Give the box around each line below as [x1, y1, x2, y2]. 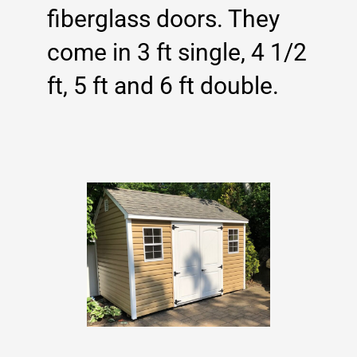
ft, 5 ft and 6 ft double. [46, 71, 279, 100]
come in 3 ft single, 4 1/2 [46, 37, 307, 66]
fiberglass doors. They [46, 4, 280, 33]
